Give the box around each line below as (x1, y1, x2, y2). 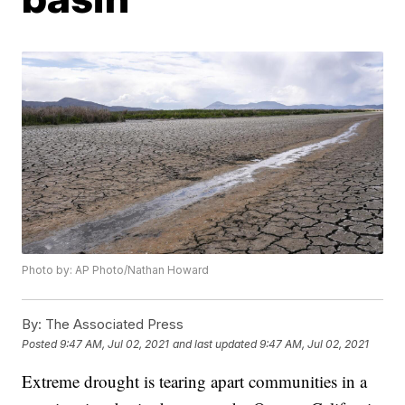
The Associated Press (42, 316, 184, 334)
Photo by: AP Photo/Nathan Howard (22, 263, 210, 278)
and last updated (173, 336, 258, 351)
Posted (22, 336, 61, 351)
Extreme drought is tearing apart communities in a (22, 370, 368, 393)
